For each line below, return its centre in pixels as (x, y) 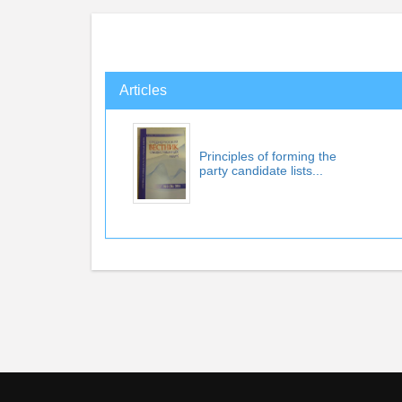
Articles (143, 90)
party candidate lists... (261, 170)
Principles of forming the (268, 156)
